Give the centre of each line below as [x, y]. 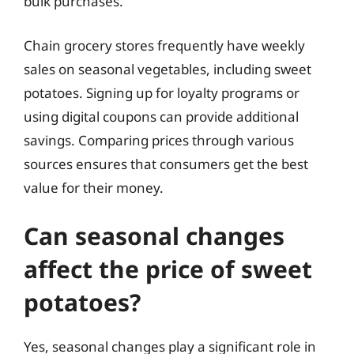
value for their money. [94, 187]
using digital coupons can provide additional [161, 116]
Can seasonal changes [154, 236]
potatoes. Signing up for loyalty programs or [162, 92]
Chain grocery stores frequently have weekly [164, 45]
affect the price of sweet [168, 269]
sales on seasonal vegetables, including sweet [168, 69]
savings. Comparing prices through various [159, 140]
